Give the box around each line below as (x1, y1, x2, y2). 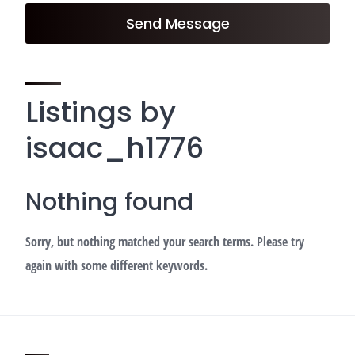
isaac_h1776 (25, 128, 204, 168)
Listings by (25, 92, 176, 132)
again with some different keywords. (25, 257, 208, 274)
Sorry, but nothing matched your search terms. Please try (25, 233, 304, 250)
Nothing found (25, 185, 193, 219)
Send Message (125, 13, 230, 33)
